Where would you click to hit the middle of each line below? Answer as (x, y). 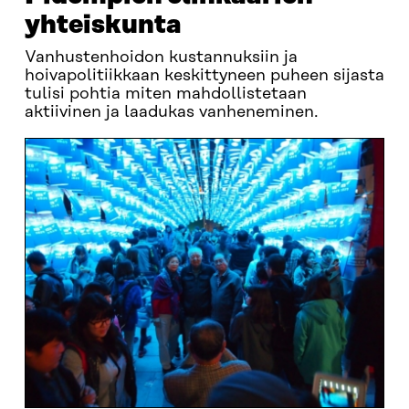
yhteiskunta (103, 25)
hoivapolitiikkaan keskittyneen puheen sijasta (204, 76)
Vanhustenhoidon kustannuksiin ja (161, 58)
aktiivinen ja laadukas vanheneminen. (171, 112)
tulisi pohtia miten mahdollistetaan (165, 94)
